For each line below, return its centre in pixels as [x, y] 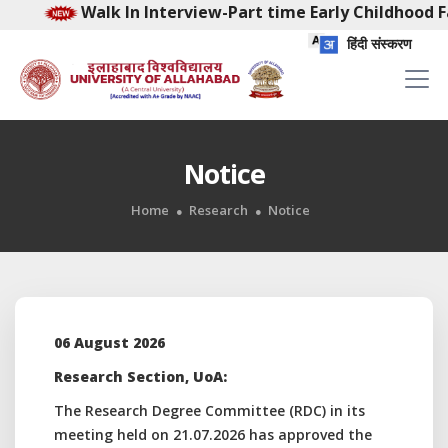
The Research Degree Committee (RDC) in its [209, 410]
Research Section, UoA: [140, 376]
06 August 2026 [109, 342]
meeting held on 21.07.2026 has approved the [213, 434]
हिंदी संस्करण [377, 43]
